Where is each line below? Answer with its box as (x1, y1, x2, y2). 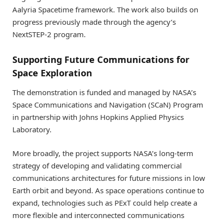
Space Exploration (12, 66, 92, 79)
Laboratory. (12, 124, 52, 135)
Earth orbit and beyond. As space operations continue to (12, 185, 204, 196)
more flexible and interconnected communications (12, 210, 184, 221)
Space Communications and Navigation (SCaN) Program (12, 100, 203, 110)
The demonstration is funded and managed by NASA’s (12, 87, 196, 98)
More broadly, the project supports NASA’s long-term (12, 148, 193, 159)
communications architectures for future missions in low (12, 173, 205, 183)
